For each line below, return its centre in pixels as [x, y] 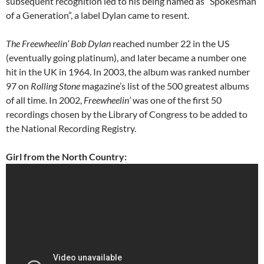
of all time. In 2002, [45, 100]
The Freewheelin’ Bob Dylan [58, 44]
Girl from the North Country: [66, 157]
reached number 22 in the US [170, 44]
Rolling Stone [55, 86]
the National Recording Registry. [71, 128]
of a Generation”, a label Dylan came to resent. [98, 15]
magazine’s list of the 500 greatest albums [165, 86]
